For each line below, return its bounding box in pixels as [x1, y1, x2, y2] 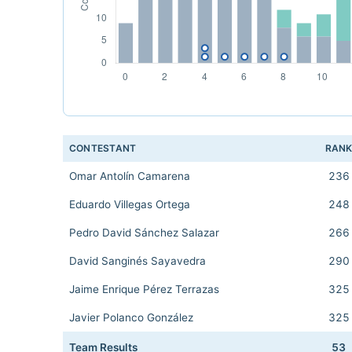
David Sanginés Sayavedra [69, 255, 206, 267]
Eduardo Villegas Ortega [69, 198, 190, 211]
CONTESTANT [69, 142, 137, 154]
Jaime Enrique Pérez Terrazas [69, 283, 219, 295]
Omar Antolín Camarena [69, 170, 190, 182]
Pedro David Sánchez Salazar [69, 226, 219, 239]
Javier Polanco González [69, 311, 193, 324]
